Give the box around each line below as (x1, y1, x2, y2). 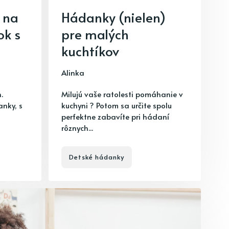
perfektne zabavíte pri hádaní (61, 111, 169, 122)
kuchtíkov (61, 41, 119, 60)
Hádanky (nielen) (61, 8, 166, 26)
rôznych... (61, 122, 93, 133)
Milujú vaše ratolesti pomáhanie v (61, 88, 183, 99)
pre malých (61, 25, 129, 43)
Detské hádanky (69, 152, 124, 162)
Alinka (61, 67, 84, 78)
